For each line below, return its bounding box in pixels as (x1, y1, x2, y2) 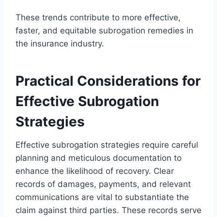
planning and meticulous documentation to (15, 153, 182, 163)
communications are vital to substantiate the (15, 192, 189, 202)
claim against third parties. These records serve (15, 205, 201, 215)
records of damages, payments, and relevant (15, 179, 191, 189)
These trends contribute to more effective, (15, 12, 181, 22)
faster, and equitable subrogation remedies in (15, 25, 193, 35)
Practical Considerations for (15, 72, 201, 89)
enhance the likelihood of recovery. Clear (15, 166, 174, 176)
